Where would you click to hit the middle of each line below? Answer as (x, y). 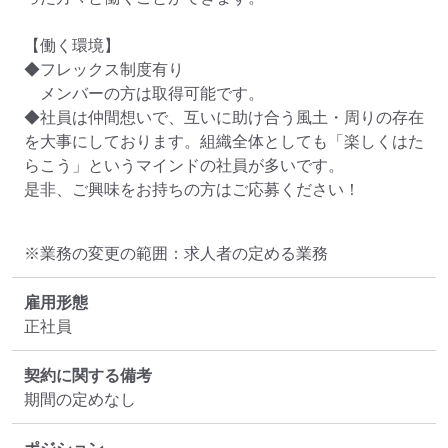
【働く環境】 (72, 45)
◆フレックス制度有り (104, 69)
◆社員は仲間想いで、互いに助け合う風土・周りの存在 (224, 117)
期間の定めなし (80, 399)
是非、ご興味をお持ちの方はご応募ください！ (192, 189)
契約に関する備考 (88, 375)
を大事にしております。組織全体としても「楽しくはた (224, 141)
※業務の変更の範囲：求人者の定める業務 (176, 253)
